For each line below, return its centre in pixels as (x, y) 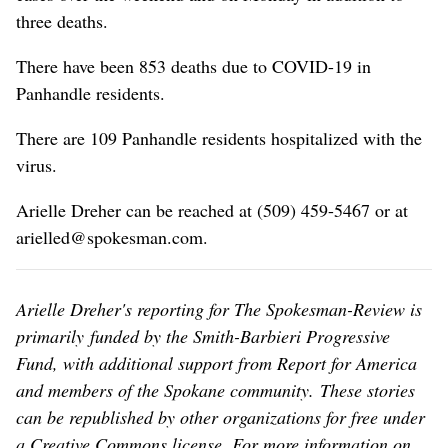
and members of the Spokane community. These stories (215, 390)
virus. (36, 165)
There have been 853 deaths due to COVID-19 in (193, 66)
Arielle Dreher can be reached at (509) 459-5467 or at (212, 210)
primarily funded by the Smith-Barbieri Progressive (203, 336)
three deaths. (62, 21)
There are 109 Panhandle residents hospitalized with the (219, 138)
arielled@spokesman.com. (112, 237)
